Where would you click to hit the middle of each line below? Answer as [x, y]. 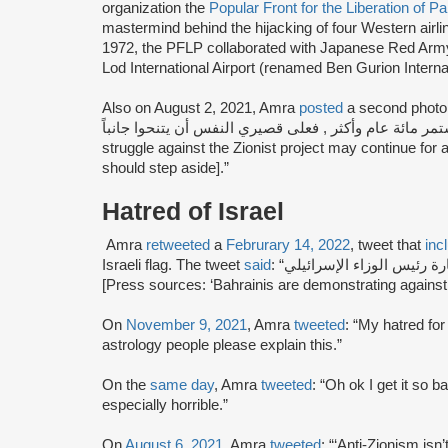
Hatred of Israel [193, 211]
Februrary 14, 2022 [288, 244]
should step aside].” [165, 167]
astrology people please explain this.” [222, 344]
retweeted [178, 244]
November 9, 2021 [186, 324]
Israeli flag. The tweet [173, 264]
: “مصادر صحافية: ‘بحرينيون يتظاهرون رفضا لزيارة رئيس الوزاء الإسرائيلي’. [277, 264]
